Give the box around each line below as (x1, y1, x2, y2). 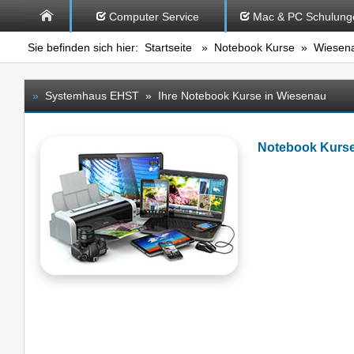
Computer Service (108, 10, 199, 23)
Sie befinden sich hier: (28, 40, 145, 54)
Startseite (145, 40, 192, 54)
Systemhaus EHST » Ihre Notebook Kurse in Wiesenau (39, 90, 326, 102)
